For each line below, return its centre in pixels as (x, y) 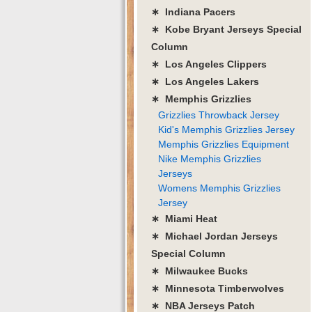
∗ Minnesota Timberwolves (218, 288)
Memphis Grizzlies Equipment (224, 144)
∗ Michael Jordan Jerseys (214, 236)
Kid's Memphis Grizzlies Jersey (226, 129)
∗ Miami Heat (184, 218)
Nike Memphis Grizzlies (210, 158)
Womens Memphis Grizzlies (219, 188)
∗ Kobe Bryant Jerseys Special (226, 29)
